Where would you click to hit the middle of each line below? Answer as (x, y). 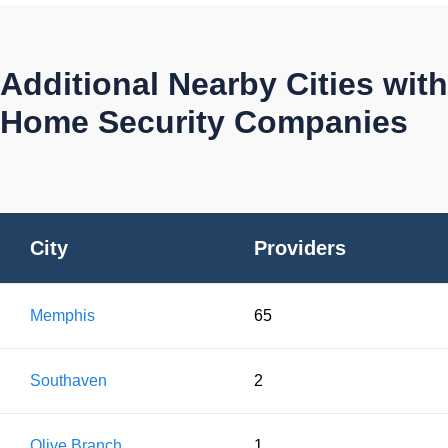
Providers (300, 247)
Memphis (62, 315)
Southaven (68, 380)
